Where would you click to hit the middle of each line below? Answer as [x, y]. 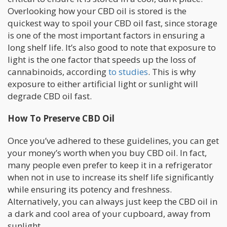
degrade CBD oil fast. [50, 96]
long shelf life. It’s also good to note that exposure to [112, 48]
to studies [128, 72]
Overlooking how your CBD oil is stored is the [97, 11]
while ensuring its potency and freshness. [90, 190]
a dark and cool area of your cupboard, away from [109, 214]
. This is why [172, 72]
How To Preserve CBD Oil [61, 119]
